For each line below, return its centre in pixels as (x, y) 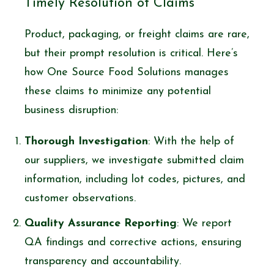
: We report (204, 223)
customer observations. (80, 198)
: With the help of (191, 141)
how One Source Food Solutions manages (127, 72)
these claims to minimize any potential (118, 91)
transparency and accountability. (103, 261)
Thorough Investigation (86, 141)
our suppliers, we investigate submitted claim (134, 160)
